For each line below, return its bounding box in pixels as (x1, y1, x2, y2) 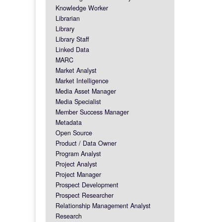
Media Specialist (55, 97, 101, 106)
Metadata (55, 117, 82, 127)
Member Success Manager (55, 107, 129, 116)
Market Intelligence (55, 76, 109, 85)
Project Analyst (55, 159, 97, 168)
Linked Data (55, 45, 89, 54)
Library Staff (55, 34, 89, 44)
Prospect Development (55, 180, 118, 189)
